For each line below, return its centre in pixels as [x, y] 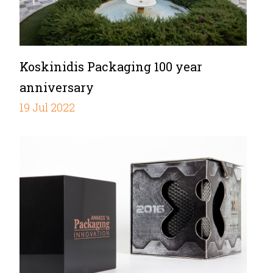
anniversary [57, 87]
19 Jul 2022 [47, 107]
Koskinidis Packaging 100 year [111, 66]
